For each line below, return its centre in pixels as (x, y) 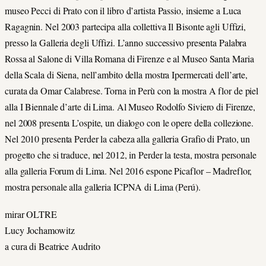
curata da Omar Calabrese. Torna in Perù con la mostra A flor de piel (132, 91)
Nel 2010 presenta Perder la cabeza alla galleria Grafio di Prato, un (128, 139)
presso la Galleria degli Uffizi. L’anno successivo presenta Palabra (126, 43)
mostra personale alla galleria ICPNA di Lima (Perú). (103, 187)
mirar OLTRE (31, 214)
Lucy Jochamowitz (40, 230)
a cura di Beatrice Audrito (53, 246)
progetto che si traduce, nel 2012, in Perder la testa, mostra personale (131, 155)
